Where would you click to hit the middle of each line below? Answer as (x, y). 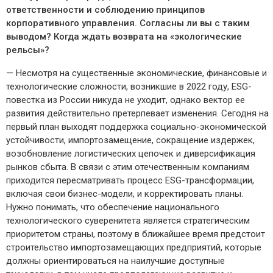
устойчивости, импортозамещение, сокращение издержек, (130, 140)
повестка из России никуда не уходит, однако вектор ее (126, 100)
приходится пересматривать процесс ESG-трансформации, (130, 181)
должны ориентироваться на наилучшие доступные (115, 261)
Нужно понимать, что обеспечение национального (113, 207)
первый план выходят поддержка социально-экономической (136, 127)
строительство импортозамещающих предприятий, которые (134, 248)
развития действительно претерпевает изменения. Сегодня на (137, 114)
